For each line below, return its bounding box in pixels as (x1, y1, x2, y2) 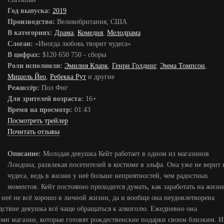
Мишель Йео (7, 73, 46, 80)
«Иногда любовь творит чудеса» (33, 40, 131, 47)
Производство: (7, 18, 55, 25)
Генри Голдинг (112, 62, 156, 69)
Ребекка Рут (50, 73, 86, 80)
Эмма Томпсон (160, 62, 205, 69)
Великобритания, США (55, 18, 127, 25)
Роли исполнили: (7, 62, 62, 69)
